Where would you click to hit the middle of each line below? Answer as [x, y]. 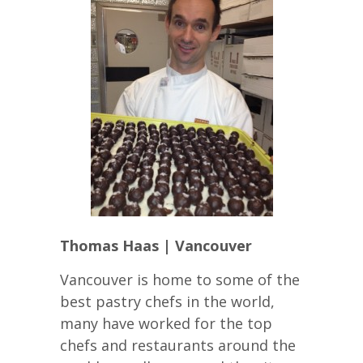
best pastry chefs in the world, [167, 301]
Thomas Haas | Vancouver [156, 245]
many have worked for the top [166, 323]
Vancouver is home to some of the [180, 279]
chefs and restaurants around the [178, 345]
